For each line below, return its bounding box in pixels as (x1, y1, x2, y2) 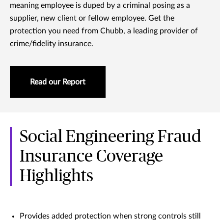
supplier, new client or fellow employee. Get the (10, 14, 174, 23)
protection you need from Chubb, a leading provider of (10, 27, 198, 35)
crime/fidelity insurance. (10, 40, 93, 48)
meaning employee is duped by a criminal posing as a (10, 1, 190, 10)
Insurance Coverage (20, 148, 163, 165)
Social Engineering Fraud (20, 129, 201, 146)
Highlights (20, 168, 93, 185)
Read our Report (30, 78, 85, 86)
